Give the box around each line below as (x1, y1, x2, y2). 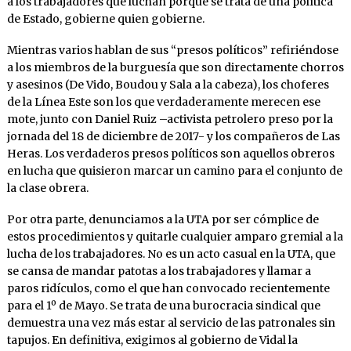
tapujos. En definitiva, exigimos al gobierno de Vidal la (6, 333, 298, 348)
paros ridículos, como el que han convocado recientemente (6, 281, 330, 296)
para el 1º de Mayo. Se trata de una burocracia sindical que (6, 299, 320, 313)
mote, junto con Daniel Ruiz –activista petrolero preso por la (6, 112, 333, 127)
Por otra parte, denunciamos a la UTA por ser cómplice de (6, 212, 319, 227)
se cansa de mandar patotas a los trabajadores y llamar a (6, 264, 311, 279)
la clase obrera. (6, 181, 89, 196)
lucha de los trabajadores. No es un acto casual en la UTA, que (6, 247, 335, 262)
